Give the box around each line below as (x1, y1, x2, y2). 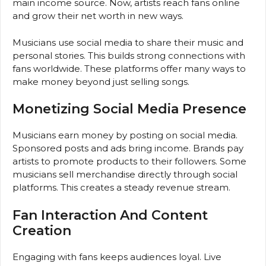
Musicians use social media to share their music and (12, 36, 243, 48)
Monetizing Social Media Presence (12, 101, 246, 118)
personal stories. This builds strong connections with (12, 49, 245, 61)
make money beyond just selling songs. (12, 75, 189, 87)
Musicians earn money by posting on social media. (12, 129, 237, 141)
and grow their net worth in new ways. (12, 10, 183, 22)
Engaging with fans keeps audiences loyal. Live (12, 251, 221, 262)
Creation (12, 222, 71, 239)
